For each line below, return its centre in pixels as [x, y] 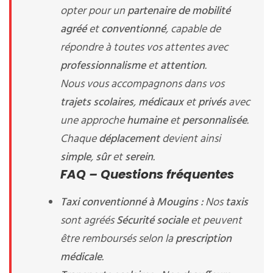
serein [139, 158]
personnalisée [214, 121]
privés [212, 103]
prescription [204, 239]
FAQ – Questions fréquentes [147, 174]
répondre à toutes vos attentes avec [144, 48]
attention [183, 66]
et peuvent [215, 221]
